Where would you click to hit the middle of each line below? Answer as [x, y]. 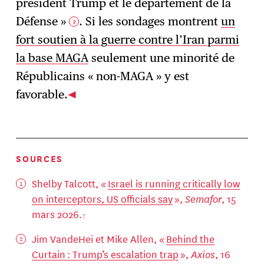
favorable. [42, 95]
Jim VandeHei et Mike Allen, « [99, 238]
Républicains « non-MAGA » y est [103, 76]
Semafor [203, 199]
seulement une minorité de [162, 58]
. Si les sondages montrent [150, 22]
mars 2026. [57, 214]
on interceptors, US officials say [102, 199]
